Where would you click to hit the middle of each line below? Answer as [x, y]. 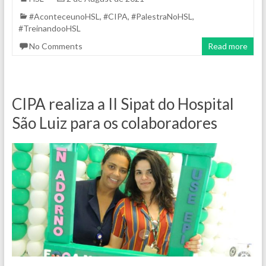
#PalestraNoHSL [161, 17]
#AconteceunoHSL [64, 17]
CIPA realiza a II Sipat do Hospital [123, 104]
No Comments [56, 46]
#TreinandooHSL [49, 28]
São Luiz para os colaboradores [114, 123]
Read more [228, 46]
